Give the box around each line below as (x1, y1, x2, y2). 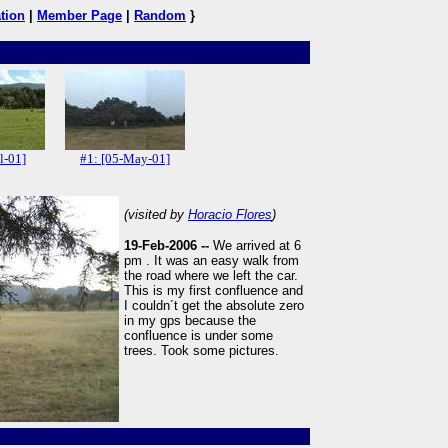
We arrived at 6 (213, 238, 301, 253)
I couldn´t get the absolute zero (124, 298, 304, 313)
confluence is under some (124, 328, 273, 343)
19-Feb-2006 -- (124, 238, 213, 253)
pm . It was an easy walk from (124, 253, 299, 268)
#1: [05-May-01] (80, 151, 170, 166)
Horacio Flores (188, 207, 272, 222)
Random (134, 8, 186, 23)
